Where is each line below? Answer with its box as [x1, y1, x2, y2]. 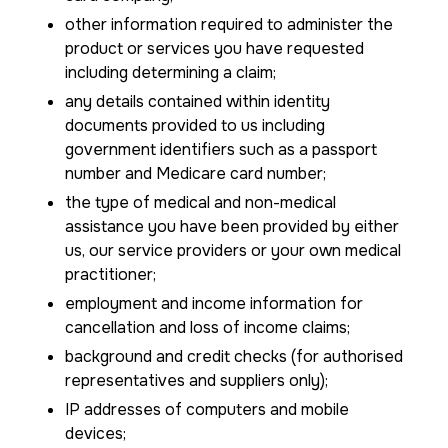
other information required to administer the [65, 14, 393, 35]
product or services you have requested [65, 38, 364, 59]
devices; [65, 423, 126, 444]
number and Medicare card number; [65, 163, 326, 184]
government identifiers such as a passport [65, 139, 377, 160]
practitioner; [65, 264, 156, 285]
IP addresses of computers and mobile [65, 399, 349, 420]
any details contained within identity [65, 91, 330, 112]
